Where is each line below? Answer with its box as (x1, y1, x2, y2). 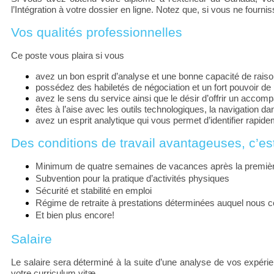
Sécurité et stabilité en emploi (35, 185, 152, 196)
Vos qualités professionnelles (11, 24, 182, 40)
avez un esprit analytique (35, 115, 135, 125)
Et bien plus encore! (35, 210, 114, 220)
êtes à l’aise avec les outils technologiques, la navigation (35, 104, 259, 114)
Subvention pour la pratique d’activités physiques (35, 173, 229, 183)
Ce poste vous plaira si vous (11, 50, 126, 61)
